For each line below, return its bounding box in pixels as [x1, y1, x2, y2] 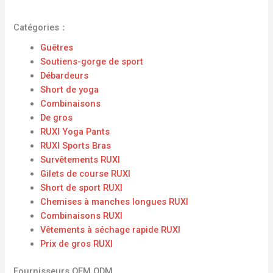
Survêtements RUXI [40, 154, 121, 165]
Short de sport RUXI [40, 182, 123, 193]
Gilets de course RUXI [40, 168, 131, 179]
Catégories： [13, 21, 69, 33]
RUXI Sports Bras [40, 140, 112, 151]
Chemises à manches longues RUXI [40, 196, 189, 207]
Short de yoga [40, 83, 99, 95]
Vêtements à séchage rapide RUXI [40, 224, 181, 235]
